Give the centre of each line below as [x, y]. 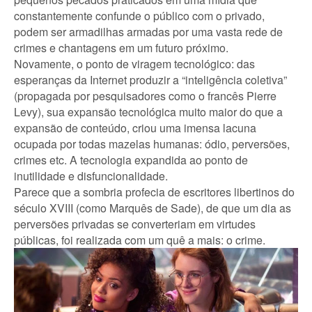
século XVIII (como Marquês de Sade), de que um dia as [153, 208]
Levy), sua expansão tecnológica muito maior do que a [148, 112]
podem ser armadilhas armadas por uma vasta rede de [148, 32]
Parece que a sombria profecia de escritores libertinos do [154, 192]
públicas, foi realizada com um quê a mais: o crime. [140, 240]
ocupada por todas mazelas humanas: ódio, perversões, [152, 144]
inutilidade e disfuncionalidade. [91, 176]
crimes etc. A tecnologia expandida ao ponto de [131, 160]
